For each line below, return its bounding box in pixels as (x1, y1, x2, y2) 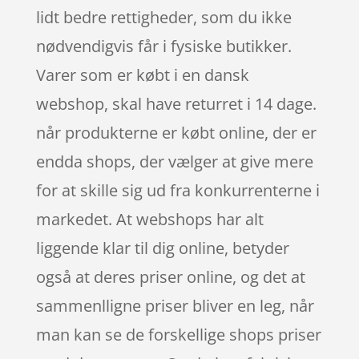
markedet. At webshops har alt (35, 208, 264, 231)
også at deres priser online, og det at (35, 266, 305, 288)
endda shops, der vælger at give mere (35, 151, 313, 173)
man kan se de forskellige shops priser (35, 324, 321, 346)
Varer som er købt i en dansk (35, 64, 249, 87)
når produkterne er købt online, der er (35, 122, 317, 144)
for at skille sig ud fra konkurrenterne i (35, 179, 320, 202)
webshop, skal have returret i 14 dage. (35, 93, 317, 115)
